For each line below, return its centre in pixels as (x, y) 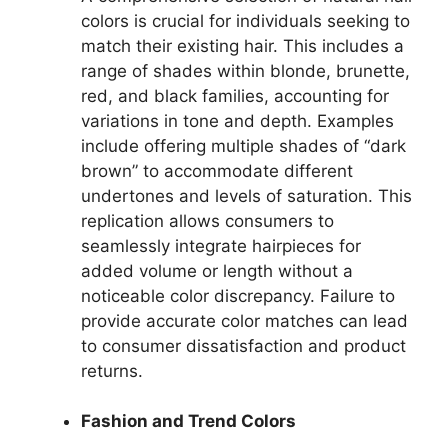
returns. (112, 370)
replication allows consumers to (207, 220)
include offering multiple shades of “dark (243, 145)
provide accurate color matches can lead (244, 320)
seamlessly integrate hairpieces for (221, 245)
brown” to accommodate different (217, 170)
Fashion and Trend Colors (188, 421)
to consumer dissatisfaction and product (243, 345)
